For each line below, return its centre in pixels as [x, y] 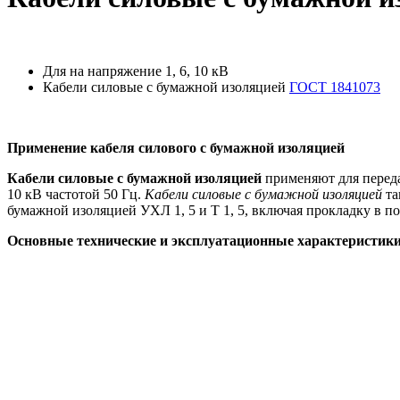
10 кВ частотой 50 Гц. [76, 195]
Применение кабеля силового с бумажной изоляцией [176, 148]
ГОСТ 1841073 [335, 87]
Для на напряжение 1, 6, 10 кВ [136, 71]
